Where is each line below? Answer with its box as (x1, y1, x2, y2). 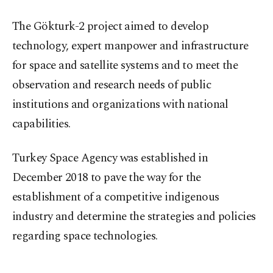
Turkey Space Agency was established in (12, 149, 208, 168)
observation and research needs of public (12, 76, 211, 94)
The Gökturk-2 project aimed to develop (12, 18, 209, 36)
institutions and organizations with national (12, 96, 229, 114)
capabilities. (12, 115, 71, 133)
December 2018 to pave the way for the (12, 169, 201, 187)
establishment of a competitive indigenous (12, 188, 219, 207)
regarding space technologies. (12, 227, 158, 246)
